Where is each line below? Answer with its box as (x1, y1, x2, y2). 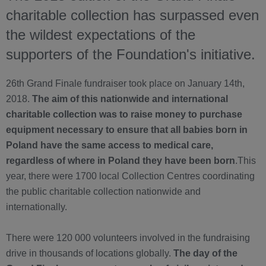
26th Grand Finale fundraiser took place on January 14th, (6, 78, 245, 89)
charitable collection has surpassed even (6, 7, 259, 24)
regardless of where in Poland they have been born (6, 156, 235, 166)
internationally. (6, 202, 67, 213)
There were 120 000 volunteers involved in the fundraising (6, 233, 250, 243)
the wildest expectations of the (6, 27, 195, 43)
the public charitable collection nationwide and (6, 186, 201, 197)
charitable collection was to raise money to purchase (6, 109, 242, 120)
